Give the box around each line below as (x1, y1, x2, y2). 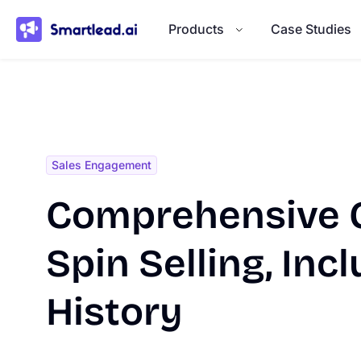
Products (168, 21, 224, 37)
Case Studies (271, 21, 351, 37)
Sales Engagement (52, 158, 151, 172)
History (46, 288, 183, 335)
